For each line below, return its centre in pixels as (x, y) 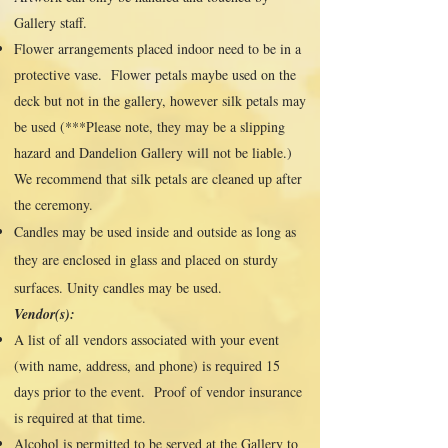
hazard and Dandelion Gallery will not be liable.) (153, 152)
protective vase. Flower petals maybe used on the (155, 74)
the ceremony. (56, 204)
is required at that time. (80, 417)
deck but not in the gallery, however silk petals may (160, 100)
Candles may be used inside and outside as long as (155, 231)
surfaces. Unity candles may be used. (120, 287)
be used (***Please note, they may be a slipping (149, 126)
